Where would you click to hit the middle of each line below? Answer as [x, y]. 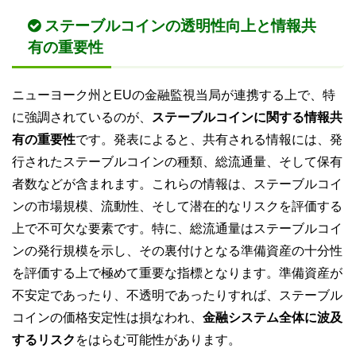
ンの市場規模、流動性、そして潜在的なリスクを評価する [177, 206]
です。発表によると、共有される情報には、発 [209, 139]
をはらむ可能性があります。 [158, 339]
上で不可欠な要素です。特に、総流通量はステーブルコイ [177, 228]
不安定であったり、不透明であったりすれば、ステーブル [177, 295]
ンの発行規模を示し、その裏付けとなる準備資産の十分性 [177, 250]
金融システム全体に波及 [273, 317]
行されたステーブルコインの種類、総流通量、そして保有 [177, 161]
